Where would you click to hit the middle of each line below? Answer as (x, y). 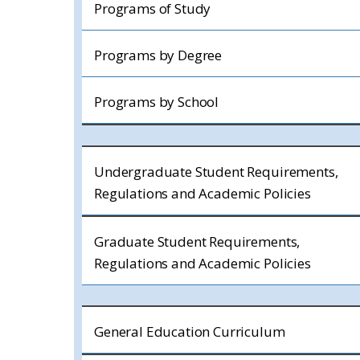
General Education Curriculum (190, 331)
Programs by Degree (158, 55)
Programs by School (157, 102)
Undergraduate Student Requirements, (216, 172)
